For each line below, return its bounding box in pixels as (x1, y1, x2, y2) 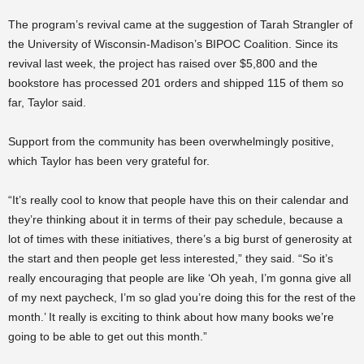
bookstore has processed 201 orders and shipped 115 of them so (8, 76, 344, 89)
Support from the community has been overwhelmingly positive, (8, 135, 334, 148)
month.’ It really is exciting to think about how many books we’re (8, 310, 334, 323)
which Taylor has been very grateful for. (8, 154, 213, 167)
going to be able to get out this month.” (8, 330, 207, 343)
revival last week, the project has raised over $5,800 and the (8, 57, 318, 70)
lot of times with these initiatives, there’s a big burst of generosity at (8, 232, 352, 245)
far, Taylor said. (8, 96, 86, 109)
